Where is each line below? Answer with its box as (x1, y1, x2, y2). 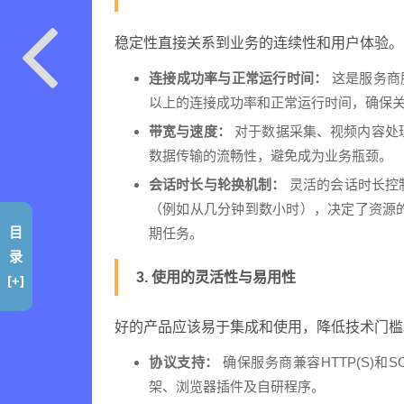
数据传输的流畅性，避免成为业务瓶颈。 (149, 148, 392, 163)
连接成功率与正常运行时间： (149, 70, 328, 86)
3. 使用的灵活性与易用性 (136, 270, 296, 285)
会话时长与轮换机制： (149, 177, 286, 192)
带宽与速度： (149, 124, 231, 139)
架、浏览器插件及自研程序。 (149, 379, 325, 394)
